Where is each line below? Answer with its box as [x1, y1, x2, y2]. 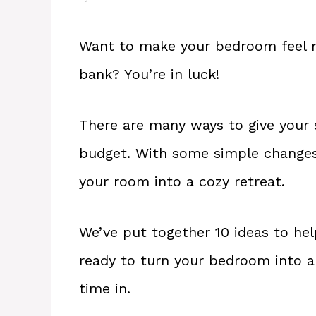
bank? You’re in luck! [79, 65, 219, 83]
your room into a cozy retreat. [79, 172, 285, 190]
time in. [79, 279, 130, 297]
